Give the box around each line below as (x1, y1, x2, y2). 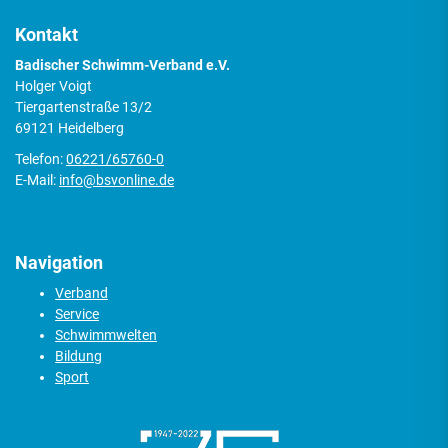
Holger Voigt (15, 78, 92, 95)
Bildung (55, 348, 102, 365)
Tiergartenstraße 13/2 (15, 99, 152, 116)
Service (55, 306, 99, 323)
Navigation (15, 252, 103, 274)
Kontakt (15, 24, 78, 46)
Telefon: (15, 151, 66, 168)
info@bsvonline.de (59, 172, 174, 189)
